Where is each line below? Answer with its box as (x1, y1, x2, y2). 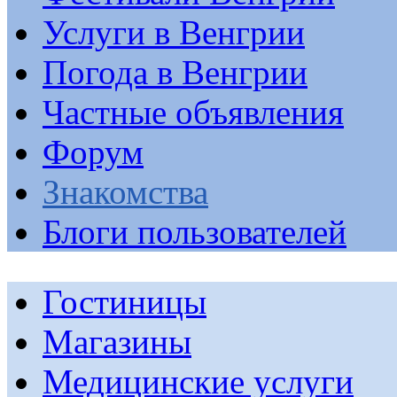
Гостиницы (43, 282, 206, 321)
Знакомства (43, 172, 208, 211)
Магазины (43, 322, 191, 361)
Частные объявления (43, 92, 344, 131)
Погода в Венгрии (43, 52, 307, 91)
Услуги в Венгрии (43, 12, 305, 51)
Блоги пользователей (43, 212, 346, 251)
